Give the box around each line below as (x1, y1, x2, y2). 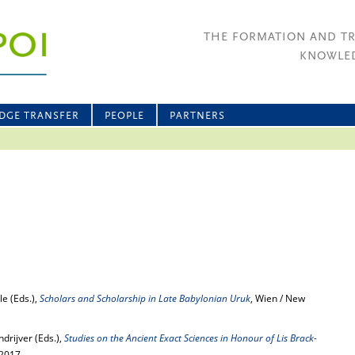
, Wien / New (250, 292, 305, 305)
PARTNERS (170, 111, 225, 121)
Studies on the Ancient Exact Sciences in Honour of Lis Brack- (64, 331, 317, 345)
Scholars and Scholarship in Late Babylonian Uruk (40, 292, 250, 305)
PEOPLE (105, 111, 144, 121)
